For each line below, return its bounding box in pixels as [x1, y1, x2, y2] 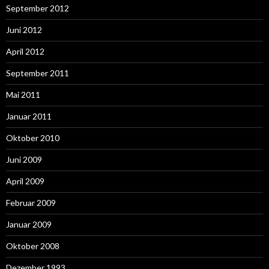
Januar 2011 [6, 110, 52, 121]
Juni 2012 [6, 24, 42, 35]
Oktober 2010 [6, 132, 59, 143]
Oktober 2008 [6, 240, 59, 251]
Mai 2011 [6, 89, 40, 100]
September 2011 [6, 67, 69, 78]
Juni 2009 [6, 154, 42, 165]
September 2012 [6, 2, 69, 13]
